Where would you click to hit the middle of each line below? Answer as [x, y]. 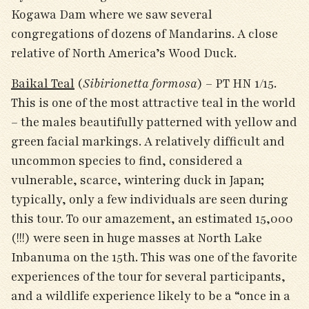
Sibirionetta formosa [140, 83]
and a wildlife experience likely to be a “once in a [151, 296]
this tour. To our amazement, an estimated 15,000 [152, 219]
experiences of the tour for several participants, [148, 277]
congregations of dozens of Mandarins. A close [144, 34]
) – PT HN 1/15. [237, 83]
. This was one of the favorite [216, 257]
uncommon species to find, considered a [127, 161]
